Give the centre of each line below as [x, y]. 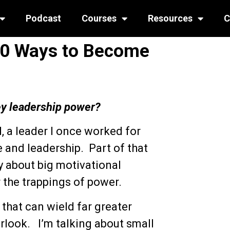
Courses [99, 18]
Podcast [43, 18]
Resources [170, 18]
